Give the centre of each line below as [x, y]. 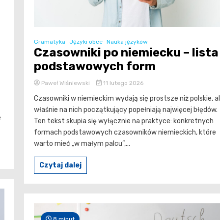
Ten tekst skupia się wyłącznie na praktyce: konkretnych [124, 121]
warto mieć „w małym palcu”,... [82, 143]
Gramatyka [50, 41]
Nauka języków [127, 41]
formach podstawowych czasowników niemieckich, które [125, 132]
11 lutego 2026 [122, 83]
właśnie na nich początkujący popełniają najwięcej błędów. [126, 110]
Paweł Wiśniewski [66, 83]
